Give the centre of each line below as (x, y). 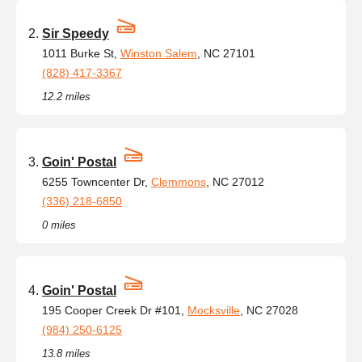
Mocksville (214, 310)
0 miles (59, 225)
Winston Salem (159, 53)
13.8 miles (66, 353)
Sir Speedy (76, 33)
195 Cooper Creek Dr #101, (115, 310)
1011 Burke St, (81, 53)
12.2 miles (66, 96)
